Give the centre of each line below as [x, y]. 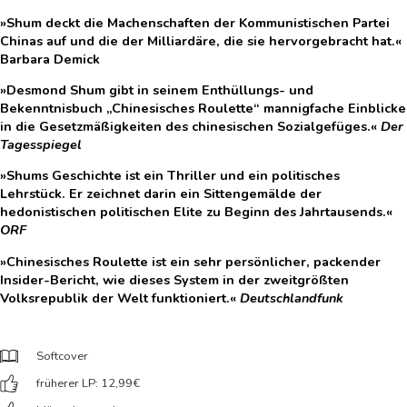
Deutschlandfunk [292, 298]
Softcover [62, 357]
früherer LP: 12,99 [84, 384]
